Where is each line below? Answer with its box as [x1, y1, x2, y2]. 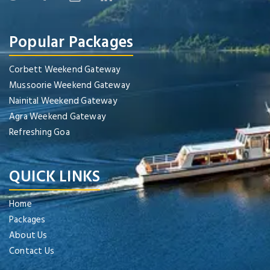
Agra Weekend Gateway [9, 109, 105, 125]
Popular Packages [9, 30, 134, 55]
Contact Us [9, 243, 54, 259]
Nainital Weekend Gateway [9, 93, 117, 109]
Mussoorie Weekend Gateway [9, 78, 130, 93]
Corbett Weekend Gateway [9, 62, 121, 78]
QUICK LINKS [9, 164, 101, 190]
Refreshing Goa [9, 125, 70, 140]
